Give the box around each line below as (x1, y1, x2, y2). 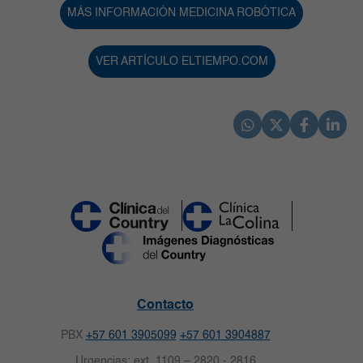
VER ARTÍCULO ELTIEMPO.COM (95, 56, 268, 68)
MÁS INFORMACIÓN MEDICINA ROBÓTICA (67, 7, 296, 19)
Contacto (137, 298, 194, 312)
